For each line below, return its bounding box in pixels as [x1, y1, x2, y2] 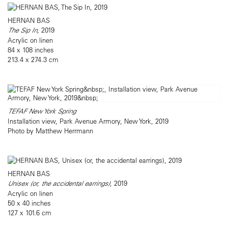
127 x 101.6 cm [8, 208, 51, 217]
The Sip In [8, 25, 37, 35]
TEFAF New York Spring [8, 106, 78, 116]
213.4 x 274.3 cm [8, 55, 59, 64]
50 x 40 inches [8, 198, 51, 208]
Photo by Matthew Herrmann [8, 126, 93, 135]
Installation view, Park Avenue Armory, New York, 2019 [8, 117, 170, 126]
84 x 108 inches [8, 45, 54, 54]
